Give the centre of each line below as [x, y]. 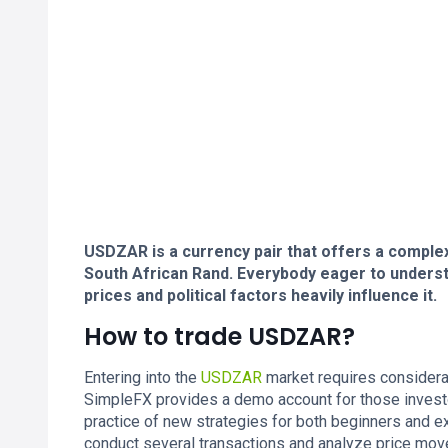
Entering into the [142, 377]
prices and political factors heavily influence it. [260, 295]
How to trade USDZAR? [219, 336]
